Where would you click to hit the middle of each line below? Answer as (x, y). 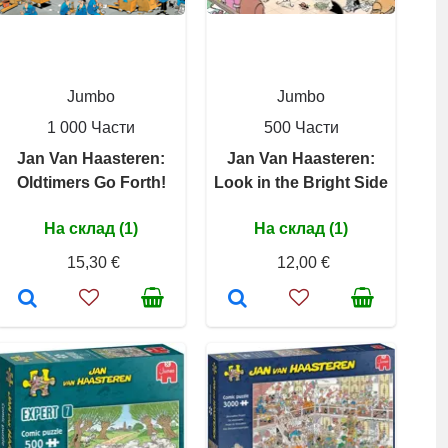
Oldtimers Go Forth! (91, 182)
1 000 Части (91, 127)
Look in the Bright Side (301, 182)
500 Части (301, 127)
